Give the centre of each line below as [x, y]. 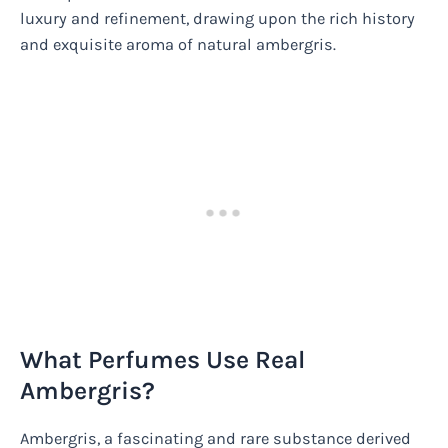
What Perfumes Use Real [162, 359]
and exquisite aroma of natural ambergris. [178, 44]
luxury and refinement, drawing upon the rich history [217, 18]
